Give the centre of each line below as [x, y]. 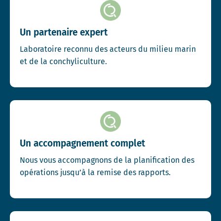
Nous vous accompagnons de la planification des [107, 160]
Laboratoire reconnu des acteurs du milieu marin [108, 49]
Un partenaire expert [64, 32]
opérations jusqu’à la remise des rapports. [95, 172]
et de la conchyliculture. [63, 61]
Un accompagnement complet [82, 143]
